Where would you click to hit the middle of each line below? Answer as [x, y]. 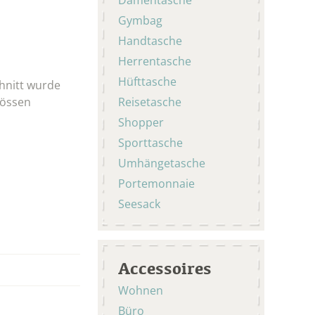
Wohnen [142, 290]
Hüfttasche [147, 81]
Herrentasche [155, 61]
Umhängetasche [162, 163]
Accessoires [165, 268]
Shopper [141, 122]
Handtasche [150, 40]
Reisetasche [150, 102]
